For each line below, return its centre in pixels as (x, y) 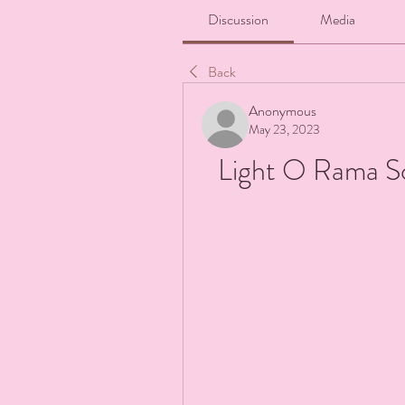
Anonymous (283, 110)
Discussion (239, 19)
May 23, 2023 (284, 129)
